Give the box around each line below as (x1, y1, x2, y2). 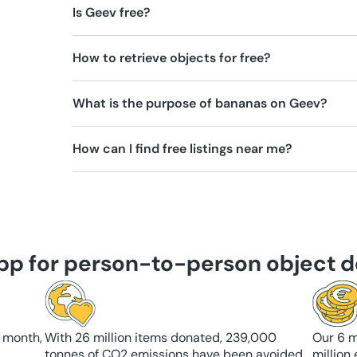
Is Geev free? (73, 4, 151, 21)
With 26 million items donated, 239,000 (45, 328, 277, 346)
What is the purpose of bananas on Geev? (73, 95, 328, 112)
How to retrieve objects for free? (73, 49, 271, 66)
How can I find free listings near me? (73, 140, 292, 157)
